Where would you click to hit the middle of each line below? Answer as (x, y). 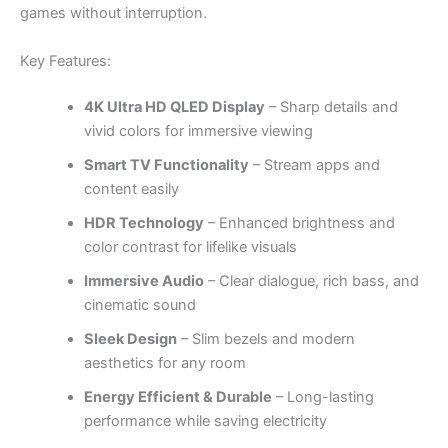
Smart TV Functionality (166, 164)
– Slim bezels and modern (265, 338)
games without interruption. (113, 13)
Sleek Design (130, 338)
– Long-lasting (322, 396)
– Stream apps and (314, 164)
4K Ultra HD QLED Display (174, 106)
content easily (131, 188)
